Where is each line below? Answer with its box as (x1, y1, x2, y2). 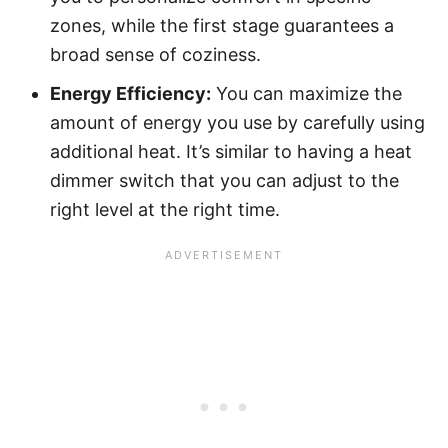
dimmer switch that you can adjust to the (50, 169, 399, 191)
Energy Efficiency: (50, 82, 211, 104)
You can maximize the (211, 82, 402, 104)
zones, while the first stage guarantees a (50, 14, 394, 36)
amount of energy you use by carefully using (50, 111, 425, 133)
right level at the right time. (50, 198, 280, 220)
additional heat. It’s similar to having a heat (50, 140, 412, 162)
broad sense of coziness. (50, 43, 261, 65)
